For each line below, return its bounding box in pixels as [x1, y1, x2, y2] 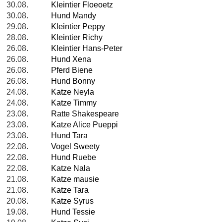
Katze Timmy [51, 99, 97, 108]
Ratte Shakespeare [51, 110, 119, 118]
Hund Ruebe [51, 153, 96, 162]
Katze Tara [51, 186, 89, 195]
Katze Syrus [51, 197, 94, 206]
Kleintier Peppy [51, 22, 105, 31]
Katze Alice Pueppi [51, 120, 118, 129]
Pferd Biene [51, 66, 93, 75]
